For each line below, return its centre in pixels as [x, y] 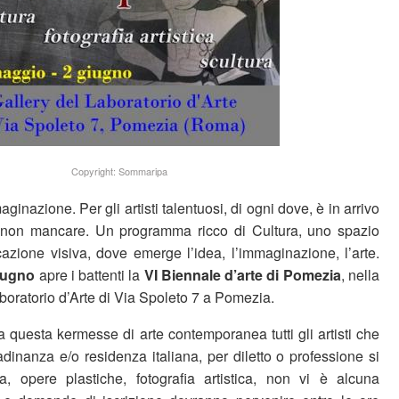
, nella [360, 275]
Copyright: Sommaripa [119, 171]
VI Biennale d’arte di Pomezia [242, 275]
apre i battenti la [91, 275]
